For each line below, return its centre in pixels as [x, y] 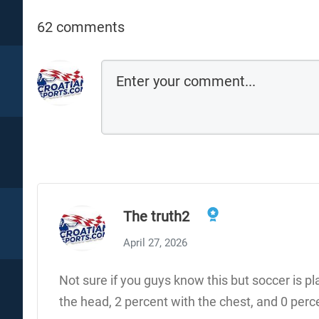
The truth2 [156, 216]
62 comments [81, 27]
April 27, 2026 [155, 242]
